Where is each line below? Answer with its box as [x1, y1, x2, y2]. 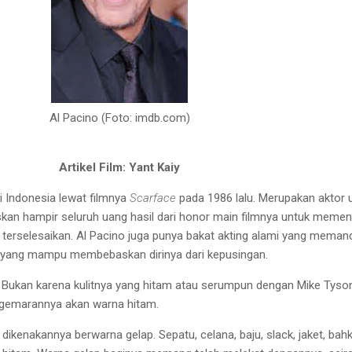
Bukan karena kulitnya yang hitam [2, 277, 172, 292]
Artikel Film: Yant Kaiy [59, 159, 180, 174]
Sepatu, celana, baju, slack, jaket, [159, 327, 325, 342]
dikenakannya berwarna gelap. [2, 327, 156, 342]
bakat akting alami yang [186, 228, 306, 243]
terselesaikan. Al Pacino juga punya [2, 228, 183, 243]
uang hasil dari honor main [102, 209, 238, 224]
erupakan [268, 190, 315, 205]
